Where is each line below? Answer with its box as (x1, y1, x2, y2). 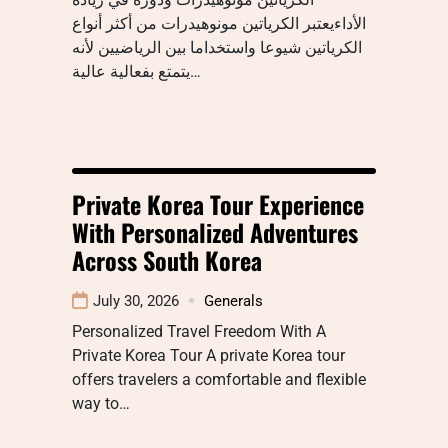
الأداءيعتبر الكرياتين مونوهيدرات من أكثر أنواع (72, 13, 366, 33)
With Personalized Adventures (72, 213, 358, 250)
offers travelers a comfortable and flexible (72, 369, 366, 389)
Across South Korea (72, 241, 262, 278)
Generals (204, 291, 263, 310)
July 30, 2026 (93, 291, 179, 310)
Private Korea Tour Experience (72, 185, 364, 222)
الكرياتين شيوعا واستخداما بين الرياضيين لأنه (72, 37, 362, 57)
